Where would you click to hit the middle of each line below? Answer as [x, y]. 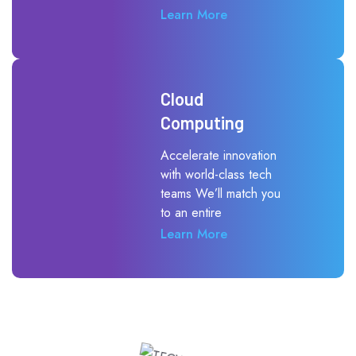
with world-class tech [216, 174]
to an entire [191, 212]
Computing [202, 122]
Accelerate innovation [219, 155]
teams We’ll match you [221, 193]
